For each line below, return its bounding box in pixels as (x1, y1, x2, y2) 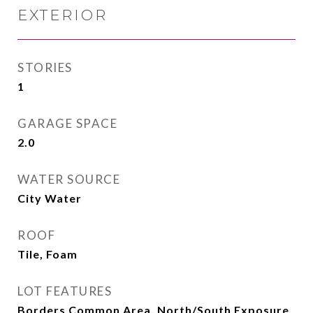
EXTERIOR (17, 6, 108, 24)
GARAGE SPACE (17, 116, 117, 131)
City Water (17, 191, 82, 205)
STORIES (17, 60, 73, 75)
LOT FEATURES (17, 284, 112, 298)
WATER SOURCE (17, 172, 120, 187)
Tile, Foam (17, 247, 78, 261)
